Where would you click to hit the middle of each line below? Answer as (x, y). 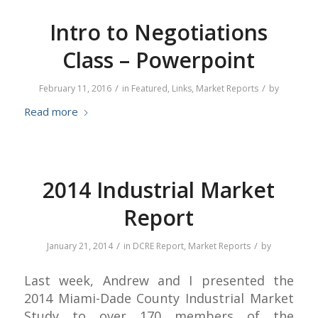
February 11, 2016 (75, 89)
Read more (51, 112)
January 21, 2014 (79, 246)
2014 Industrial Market (159, 190)
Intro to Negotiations (159, 33)
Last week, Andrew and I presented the (159, 280)
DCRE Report (158, 246)
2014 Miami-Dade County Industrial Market (159, 298)
